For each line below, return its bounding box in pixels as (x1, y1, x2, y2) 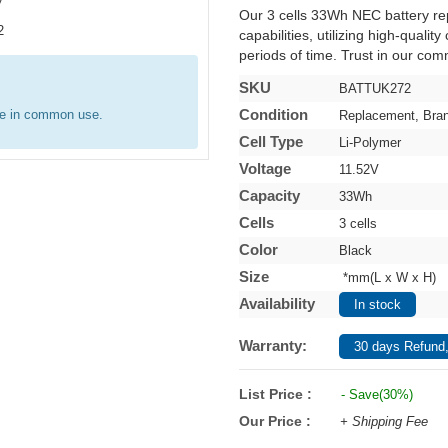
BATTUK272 (339, 81, 411, 96)
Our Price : (239, 413, 315, 429)
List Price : (239, 386, 312, 402)
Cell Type (239, 133, 303, 150)
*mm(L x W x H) (339, 270, 436, 285)
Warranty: (239, 337, 307, 354)
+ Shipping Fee (340, 414, 428, 429)
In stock (354, 297, 401, 312)
